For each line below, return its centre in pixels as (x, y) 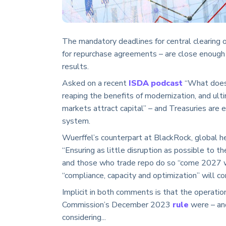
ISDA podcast (156, 83)
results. (75, 67)
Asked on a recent (95, 83)
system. (76, 121)
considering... (84, 218)
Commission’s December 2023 (117, 205)
